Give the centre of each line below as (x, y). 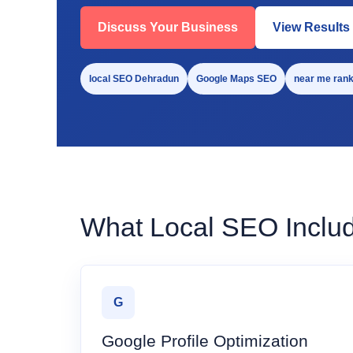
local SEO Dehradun (134, 79)
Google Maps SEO (236, 79)
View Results (311, 27)
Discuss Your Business (168, 27)
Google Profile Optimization (205, 341)
